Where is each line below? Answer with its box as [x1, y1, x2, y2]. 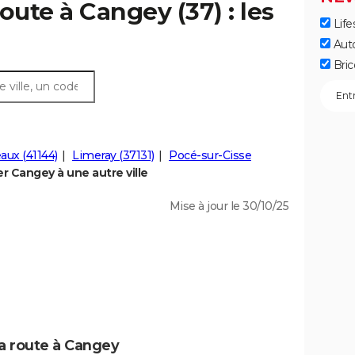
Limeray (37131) [72, 148, 155, 163]
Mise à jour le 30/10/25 [169, 199, 288, 214]
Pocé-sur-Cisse [169, 148, 251, 163]
